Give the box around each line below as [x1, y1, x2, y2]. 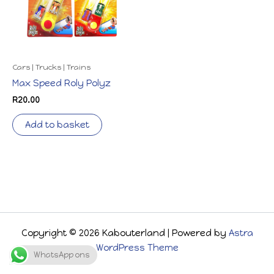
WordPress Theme [95, 242, 179, 253]
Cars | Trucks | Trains [12, 62, 91, 72]
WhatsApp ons [34, 250, 90, 259]
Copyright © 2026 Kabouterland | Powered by [21, 228, 229, 239]
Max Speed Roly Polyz [12, 77, 111, 89]
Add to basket [25, 119, 89, 130]
